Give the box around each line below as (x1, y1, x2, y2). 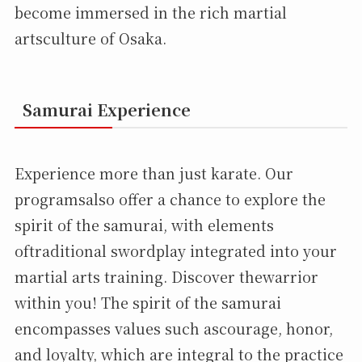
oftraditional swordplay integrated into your (14, 240, 337, 262)
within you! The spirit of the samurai (14, 292, 281, 314)
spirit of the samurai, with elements (14, 214, 274, 236)
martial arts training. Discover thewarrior (14, 266, 318, 288)
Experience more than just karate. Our (14, 162, 293, 184)
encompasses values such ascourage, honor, (14, 318, 333, 339)
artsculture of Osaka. (14, 27, 166, 48)
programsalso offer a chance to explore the (14, 188, 326, 210)
